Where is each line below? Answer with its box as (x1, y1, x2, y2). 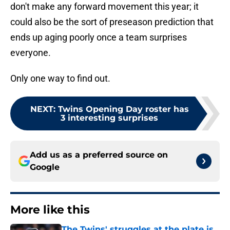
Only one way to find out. (10, 73, 110, 84)
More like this (10, 203, 90, 217)
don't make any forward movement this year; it (10, 1, 199, 12)
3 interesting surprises (61, 113, 158, 123)
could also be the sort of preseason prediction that (10, 16, 214, 28)
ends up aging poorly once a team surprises (10, 32, 187, 43)
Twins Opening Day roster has (57, 104, 189, 114)
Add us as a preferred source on (30, 150, 168, 160)
